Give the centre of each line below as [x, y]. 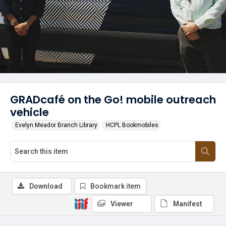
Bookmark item [116, 186]
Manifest [188, 204]
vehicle [30, 112]
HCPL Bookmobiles [132, 125]
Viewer [122, 204]
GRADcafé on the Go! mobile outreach [113, 100]
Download [46, 186]
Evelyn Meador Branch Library [56, 125]
